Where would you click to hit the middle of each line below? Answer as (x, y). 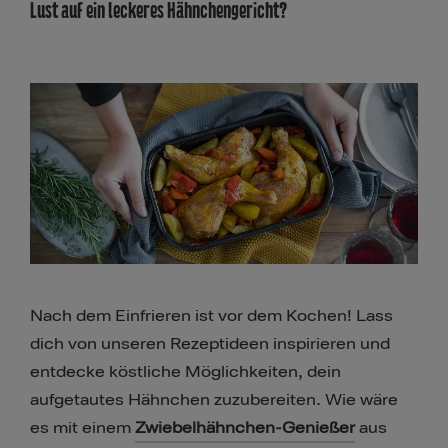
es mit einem (82, 427)
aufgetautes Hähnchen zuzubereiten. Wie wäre (214, 399)
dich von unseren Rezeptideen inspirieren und (210, 343)
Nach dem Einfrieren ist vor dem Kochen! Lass (211, 315)
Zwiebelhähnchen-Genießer (245, 427)
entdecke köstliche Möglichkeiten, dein (185, 371)
